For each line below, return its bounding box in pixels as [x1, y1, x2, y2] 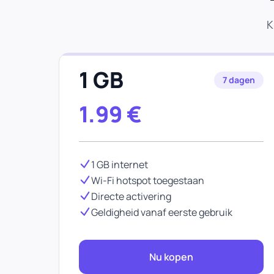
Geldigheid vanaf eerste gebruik [91, 206, 232, 219]
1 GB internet [91, 158, 148, 171]
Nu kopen [149, 250, 193, 264]
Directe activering [91, 190, 171, 203]
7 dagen [223, 74, 255, 86]
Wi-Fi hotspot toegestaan [91, 174, 204, 187]
